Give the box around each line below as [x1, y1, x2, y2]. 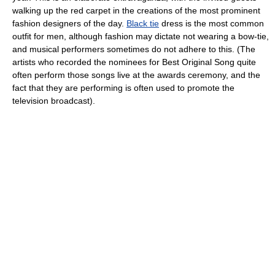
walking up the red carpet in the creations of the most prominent [12, 6, 260, 16]
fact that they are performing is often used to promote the [12, 83, 234, 93]
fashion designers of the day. [12, 18, 126, 29]
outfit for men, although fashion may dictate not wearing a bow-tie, [12, 31, 269, 42]
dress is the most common [159, 18, 264, 29]
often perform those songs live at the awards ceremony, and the [12, 70, 260, 80]
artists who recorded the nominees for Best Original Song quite [12, 57, 256, 68]
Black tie [126, 18, 159, 29]
